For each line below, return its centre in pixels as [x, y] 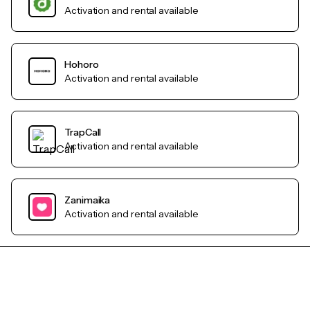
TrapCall [83, 133]
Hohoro [82, 65]
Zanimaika [88, 200]
